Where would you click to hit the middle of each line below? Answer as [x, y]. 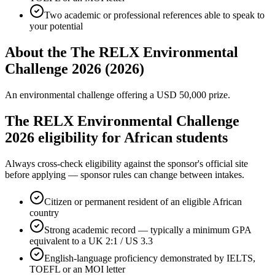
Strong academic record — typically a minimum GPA [148, 230]
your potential [56, 26]
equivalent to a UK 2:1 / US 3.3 [91, 241]
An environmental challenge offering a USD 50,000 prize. [118, 95]
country [44, 212]
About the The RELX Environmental [122, 52]
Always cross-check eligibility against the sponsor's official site [126, 163]
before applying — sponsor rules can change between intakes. [125, 174]
